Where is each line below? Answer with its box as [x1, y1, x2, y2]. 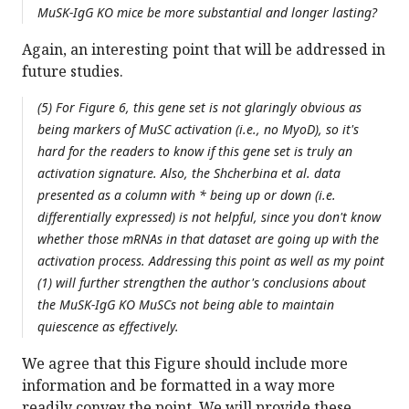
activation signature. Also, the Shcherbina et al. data [37, 164, 341, 183]
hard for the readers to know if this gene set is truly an [37, 142, 352, 161]
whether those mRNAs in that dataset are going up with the [37, 230, 379, 248]
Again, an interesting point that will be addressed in [22, 39, 385, 60]
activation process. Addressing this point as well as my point [37, 252, 384, 270]
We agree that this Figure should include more [22, 353, 348, 374]
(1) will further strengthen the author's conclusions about [37, 274, 366, 292]
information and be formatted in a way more [22, 375, 335, 396]
